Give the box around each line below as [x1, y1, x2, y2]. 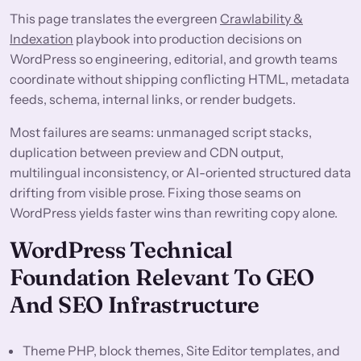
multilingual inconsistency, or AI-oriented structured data [10, 164, 351, 181]
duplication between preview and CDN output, [10, 144, 284, 161]
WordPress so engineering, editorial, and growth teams [10, 51, 338, 68]
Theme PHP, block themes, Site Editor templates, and [23, 342, 340, 359]
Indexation [10, 31, 73, 48]
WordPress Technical [10, 236, 233, 264]
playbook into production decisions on [73, 31, 302, 48]
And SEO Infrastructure [10, 291, 259, 319]
